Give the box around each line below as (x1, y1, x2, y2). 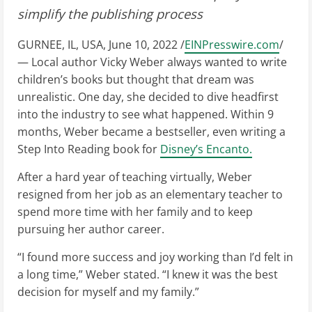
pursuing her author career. (17, 221, 164, 237)
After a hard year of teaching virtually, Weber (17, 169, 252, 185)
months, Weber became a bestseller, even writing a (17, 123, 286, 139)
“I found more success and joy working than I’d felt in (17, 249, 293, 265)
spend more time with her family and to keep (17, 203, 253, 219)
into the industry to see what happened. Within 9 (17, 106, 274, 122)
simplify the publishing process (17, 4, 203, 22)
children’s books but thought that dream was (17, 71, 254, 87)
